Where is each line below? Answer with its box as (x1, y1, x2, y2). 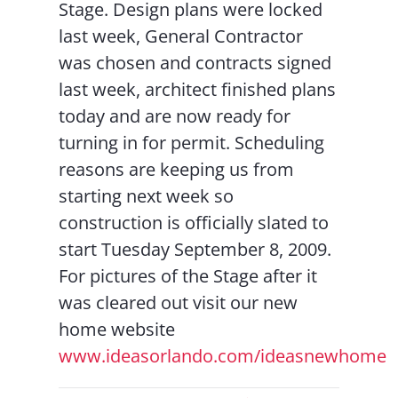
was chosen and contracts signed (59, 51, 332, 75)
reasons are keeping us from (59, 157, 295, 181)
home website (59, 317, 176, 341)
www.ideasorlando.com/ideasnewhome (59, 344, 387, 368)
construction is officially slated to (59, 211, 330, 235)
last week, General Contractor (59, 24, 304, 48)
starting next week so (59, 184, 235, 208)
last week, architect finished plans (59, 77, 337, 101)
